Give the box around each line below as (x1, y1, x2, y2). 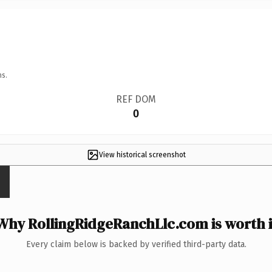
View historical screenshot (98, 150, 186, 159)
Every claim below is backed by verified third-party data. (25, 239, 246, 250)
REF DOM (115, 93, 156, 105)
